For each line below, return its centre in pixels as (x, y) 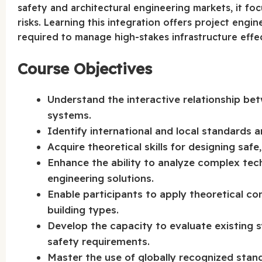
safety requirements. (99, 242)
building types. (83, 210)
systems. (70, 115)
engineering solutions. (101, 178)
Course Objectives (85, 69)
